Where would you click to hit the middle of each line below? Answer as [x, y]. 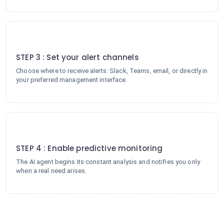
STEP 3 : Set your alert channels [77, 57]
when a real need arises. [51, 171]
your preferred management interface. [72, 80]
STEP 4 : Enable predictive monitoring [89, 148]
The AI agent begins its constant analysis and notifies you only [108, 162]
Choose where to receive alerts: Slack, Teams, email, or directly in [112, 71]
